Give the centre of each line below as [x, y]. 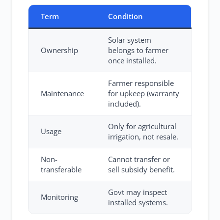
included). [124, 104]
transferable [61, 169]
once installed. [132, 60]
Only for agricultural [142, 126]
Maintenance [62, 93]
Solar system [130, 40]
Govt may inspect [137, 192]
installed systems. [138, 202]
